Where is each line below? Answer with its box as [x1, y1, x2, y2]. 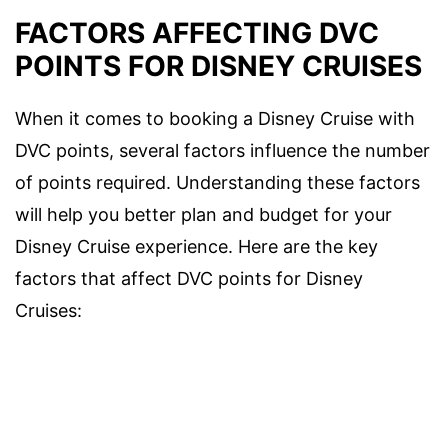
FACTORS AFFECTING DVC [15, 15, 379, 50]
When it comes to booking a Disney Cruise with [15, 107, 415, 129]
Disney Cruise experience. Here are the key [15, 235, 378, 257]
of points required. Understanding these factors [15, 171, 420, 193]
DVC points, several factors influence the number [15, 139, 430, 161]
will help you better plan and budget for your [15, 203, 392, 225]
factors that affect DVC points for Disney [15, 267, 363, 289]
